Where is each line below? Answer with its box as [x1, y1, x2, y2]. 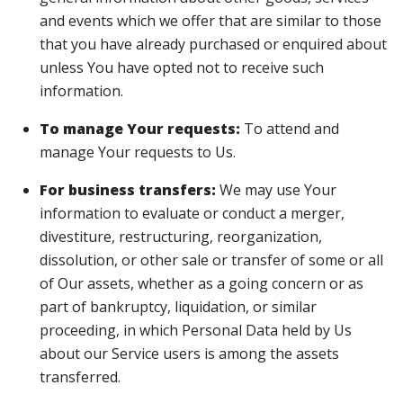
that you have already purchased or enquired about [40, 34, 387, 54]
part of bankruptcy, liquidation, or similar [40, 297, 317, 317]
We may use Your [216, 180, 336, 200]
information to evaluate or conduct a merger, [40, 203, 345, 223]
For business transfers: [40, 180, 216, 200]
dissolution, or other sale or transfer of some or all [40, 250, 383, 270]
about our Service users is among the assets [40, 344, 339, 363]
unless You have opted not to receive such [40, 58, 324, 77]
